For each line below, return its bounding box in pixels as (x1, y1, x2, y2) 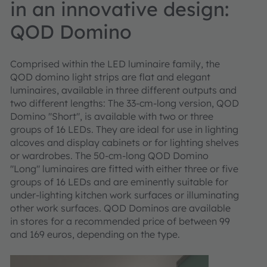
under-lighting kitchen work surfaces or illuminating (10, 189, 239, 201)
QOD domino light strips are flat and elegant (10, 71, 210, 83)
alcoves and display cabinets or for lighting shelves (10, 136, 239, 148)
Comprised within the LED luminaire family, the (10, 58, 220, 70)
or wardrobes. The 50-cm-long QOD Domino (10, 150, 209, 162)
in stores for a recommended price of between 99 (10, 215, 230, 227)
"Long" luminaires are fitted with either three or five (10, 163, 238, 175)
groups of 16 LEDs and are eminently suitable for (10, 176, 228, 188)
